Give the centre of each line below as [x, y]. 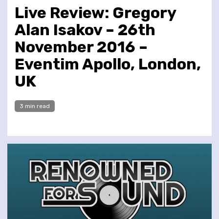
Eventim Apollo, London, [108, 64]
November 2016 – [81, 47]
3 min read [35, 106]
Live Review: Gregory [95, 12]
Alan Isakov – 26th [85, 30]
